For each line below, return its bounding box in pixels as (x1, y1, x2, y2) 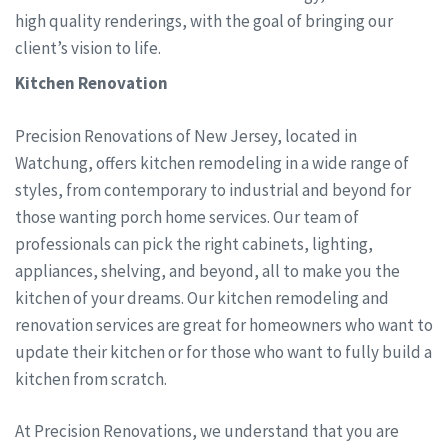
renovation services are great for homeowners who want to (15, 313, 433, 336)
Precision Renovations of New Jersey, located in (15, 124, 357, 147)
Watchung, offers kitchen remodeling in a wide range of (15, 151, 409, 174)
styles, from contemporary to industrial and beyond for (15, 178, 411, 201)
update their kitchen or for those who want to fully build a (15, 340, 432, 363)
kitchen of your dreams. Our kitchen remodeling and (15, 286, 389, 309)
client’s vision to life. (15, 36, 161, 59)
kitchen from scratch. (15, 367, 167, 390)
